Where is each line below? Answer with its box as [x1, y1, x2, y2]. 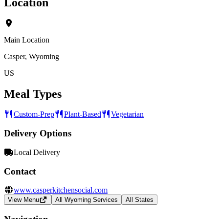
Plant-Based [64, 110, 101, 119]
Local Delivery [14, 148, 60, 156]
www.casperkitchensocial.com [14, 186, 108, 195]
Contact [4, 166, 36, 176]
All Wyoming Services [55, 196, 118, 204]
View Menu [8, 196, 39, 204]
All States [125, 196, 153, 204]
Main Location [4, 35, 49, 44]
